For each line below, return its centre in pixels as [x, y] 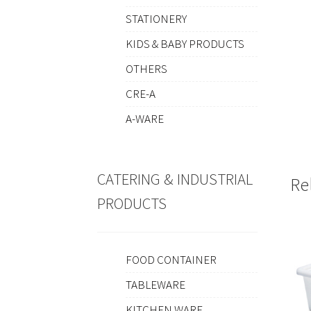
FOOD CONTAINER [171, 260]
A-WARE [144, 119]
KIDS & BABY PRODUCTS [185, 44]
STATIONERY [156, 19]
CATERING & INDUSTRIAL [175, 179]
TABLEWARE [155, 285]
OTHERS [146, 69]
